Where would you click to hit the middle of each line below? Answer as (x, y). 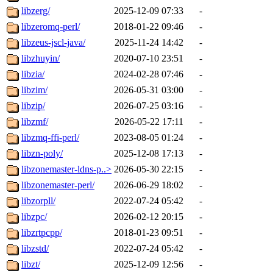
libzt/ (31, 264)
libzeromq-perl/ (51, 27)
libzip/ (33, 106)
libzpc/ (34, 217)
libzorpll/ (38, 201)
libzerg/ (36, 11)
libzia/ (33, 74)
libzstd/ (35, 249)
